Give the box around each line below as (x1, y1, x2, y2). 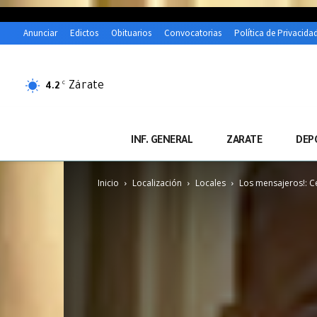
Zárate (69, 79, 104, 93)
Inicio (98, 177, 119, 190)
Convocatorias (164, 27, 221, 40)
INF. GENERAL (131, 136, 192, 148)
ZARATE (226, 136, 262, 148)
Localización (132, 177, 182, 190)
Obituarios (111, 27, 151, 40)
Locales (195, 177, 226, 190)
